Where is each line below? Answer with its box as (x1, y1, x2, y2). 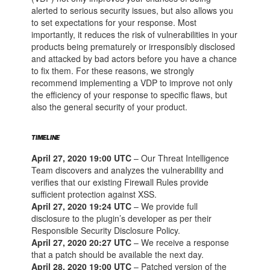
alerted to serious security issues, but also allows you (31, 4, 234, 16)
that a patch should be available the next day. (31, 248, 204, 261)
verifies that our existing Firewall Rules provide (31, 176, 209, 189)
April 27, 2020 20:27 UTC (31, 236, 132, 249)
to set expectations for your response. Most (31, 16, 197, 28)
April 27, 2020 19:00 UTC (31, 152, 132, 165)
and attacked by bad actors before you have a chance (31, 52, 237, 64)
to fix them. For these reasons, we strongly (31, 64, 195, 77)
